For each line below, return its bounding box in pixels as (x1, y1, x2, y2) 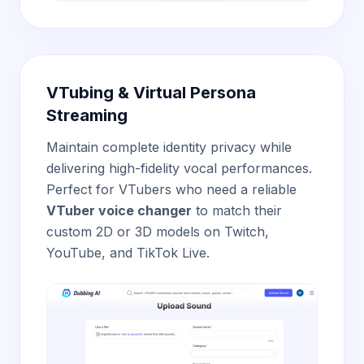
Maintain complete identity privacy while (46, 139, 292, 155)
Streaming (46, 106, 128, 125)
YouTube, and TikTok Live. (46, 245, 210, 261)
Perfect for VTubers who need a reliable (46, 181, 297, 197)
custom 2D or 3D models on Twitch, (46, 223, 269, 240)
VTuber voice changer (46, 202, 192, 219)
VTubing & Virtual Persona (46, 83, 256, 102)
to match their (192, 202, 282, 219)
